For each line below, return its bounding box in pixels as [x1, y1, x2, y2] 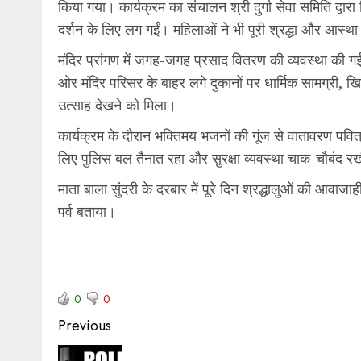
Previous [58, 314, 111, 336]
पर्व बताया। [58, 201, 116, 221]
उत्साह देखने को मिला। [58, 94, 176, 114]
